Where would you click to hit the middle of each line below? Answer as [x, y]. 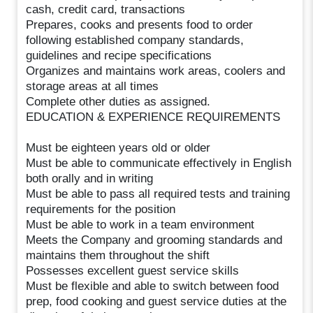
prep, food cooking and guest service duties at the [156, 301]
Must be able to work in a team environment [140, 224]
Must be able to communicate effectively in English [159, 163]
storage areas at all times [93, 86]
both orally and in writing [90, 178]
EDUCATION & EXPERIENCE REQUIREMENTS [153, 117]
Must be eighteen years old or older [118, 147]
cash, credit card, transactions [106, 9]
